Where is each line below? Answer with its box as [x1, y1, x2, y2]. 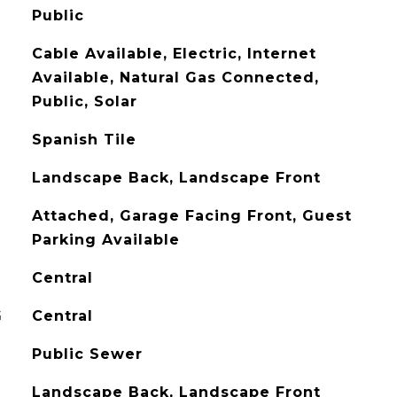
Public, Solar [31, 93, 137, 110]
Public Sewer [31, 346, 143, 362]
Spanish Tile [31, 131, 136, 148]
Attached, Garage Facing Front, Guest [31, 207, 352, 224]
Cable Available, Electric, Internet [31, 45, 316, 62]
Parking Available [31, 231, 180, 248]
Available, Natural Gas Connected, [31, 69, 319, 86]
